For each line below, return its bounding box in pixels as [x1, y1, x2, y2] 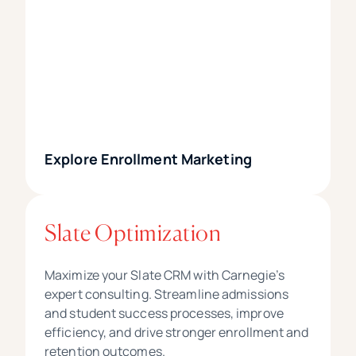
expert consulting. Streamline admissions [44, 285, 289, 304]
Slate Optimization [44, 219, 221, 247]
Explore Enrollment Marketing [44, 149, 252, 169]
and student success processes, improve [44, 304, 284, 323]
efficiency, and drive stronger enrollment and [44, 323, 309, 342]
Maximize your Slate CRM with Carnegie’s [44, 266, 284, 284]
